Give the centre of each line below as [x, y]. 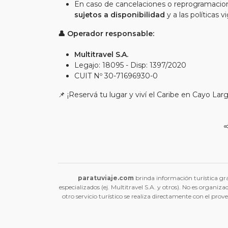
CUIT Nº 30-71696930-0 [116, 76]
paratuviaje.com [106, 178]
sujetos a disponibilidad [120, 15]
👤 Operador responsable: [106, 34]
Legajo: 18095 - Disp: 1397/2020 [130, 65]
